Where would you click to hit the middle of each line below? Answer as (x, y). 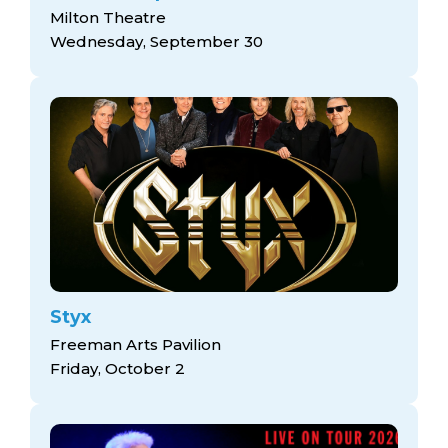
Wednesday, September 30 (156, 42)
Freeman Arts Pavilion (135, 344)
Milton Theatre (108, 18)
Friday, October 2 (117, 368)
